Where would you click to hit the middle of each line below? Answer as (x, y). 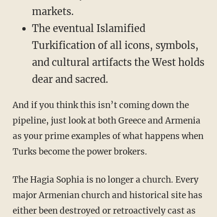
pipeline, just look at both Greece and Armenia (106, 121)
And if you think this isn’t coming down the (15, 105)
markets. (53, 12)
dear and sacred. (70, 79)
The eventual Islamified (88, 29)
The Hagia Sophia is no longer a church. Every (15, 180)
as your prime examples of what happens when (108, 136)
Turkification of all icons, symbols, (115, 46)
